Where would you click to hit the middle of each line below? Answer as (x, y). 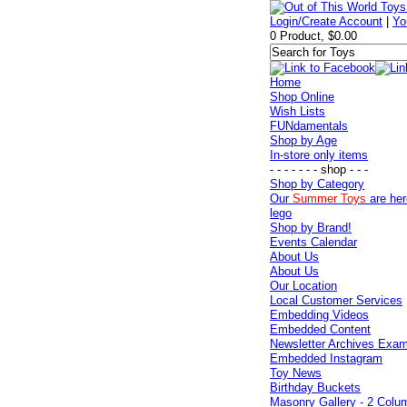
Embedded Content (321, 329)
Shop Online (303, 97)
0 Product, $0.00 (314, 36)
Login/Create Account (327, 21)
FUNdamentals (309, 126)
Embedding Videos (320, 315)
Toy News (296, 373)
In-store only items (319, 155)
